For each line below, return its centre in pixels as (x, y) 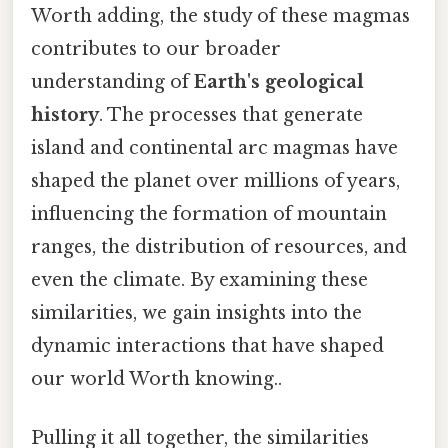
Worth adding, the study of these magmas (220, 15)
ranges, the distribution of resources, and (219, 246)
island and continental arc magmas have (214, 147)
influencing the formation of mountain (209, 213)
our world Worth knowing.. (156, 378)
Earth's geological (279, 81)
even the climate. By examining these (199, 279)
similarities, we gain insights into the (196, 312)
